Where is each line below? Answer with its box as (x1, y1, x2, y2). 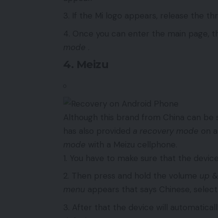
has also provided (63, 125, 133, 136)
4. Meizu (63, 58, 109, 72)
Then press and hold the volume (72, 170, 200, 182)
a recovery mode (133, 125, 199, 136)
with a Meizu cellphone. (86, 139, 177, 150)
